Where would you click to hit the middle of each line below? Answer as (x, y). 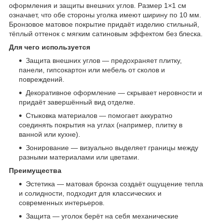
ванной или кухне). (50, 135)
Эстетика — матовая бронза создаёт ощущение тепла (114, 184)
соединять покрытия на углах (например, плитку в (101, 125)
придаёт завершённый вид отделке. (77, 102)
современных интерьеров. (62, 203)
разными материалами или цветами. (79, 157)
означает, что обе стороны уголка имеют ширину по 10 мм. (105, 15)
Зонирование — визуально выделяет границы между (112, 148)
